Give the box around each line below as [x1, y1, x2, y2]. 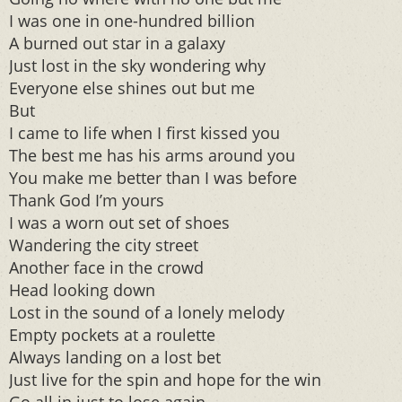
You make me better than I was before [9, 167, 297, 188]
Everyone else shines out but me [9, 77, 255, 99]
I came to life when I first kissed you [9, 122, 280, 144]
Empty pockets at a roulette [9, 324, 215, 345]
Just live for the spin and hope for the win [9, 369, 321, 390]
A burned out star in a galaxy [9, 32, 225, 54]
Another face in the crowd [9, 257, 204, 278]
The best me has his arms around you [9, 144, 295, 166]
